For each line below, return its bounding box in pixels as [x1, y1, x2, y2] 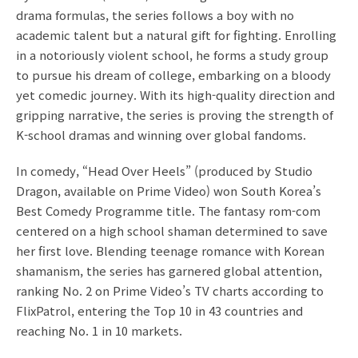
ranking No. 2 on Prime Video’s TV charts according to [16, 281, 324, 299]
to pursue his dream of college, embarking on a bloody [16, 66, 331, 83]
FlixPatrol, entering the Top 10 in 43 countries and [16, 301, 303, 319]
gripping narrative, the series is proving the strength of [16, 105, 333, 123]
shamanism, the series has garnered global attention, [16, 261, 322, 279]
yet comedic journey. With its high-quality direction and [16, 86, 335, 103]
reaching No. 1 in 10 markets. [16, 321, 182, 339]
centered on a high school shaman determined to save [16, 221, 328, 239]
